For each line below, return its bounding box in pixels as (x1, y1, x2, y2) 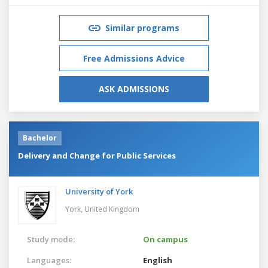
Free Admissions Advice (83, 52, 185, 64)
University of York (65, 185, 133, 197)
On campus (143, 233, 188, 245)
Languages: (27, 254, 71, 266)
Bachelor (23, 132, 57, 143)
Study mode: (27, 233, 75, 245)
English (143, 254, 172, 266)
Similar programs (105, 22, 179, 33)
